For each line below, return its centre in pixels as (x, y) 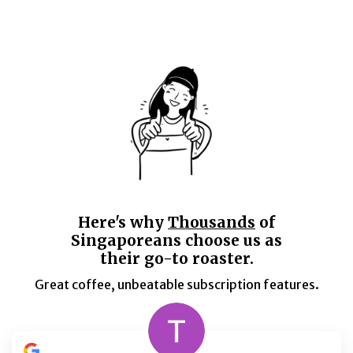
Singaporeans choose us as (176, 241)
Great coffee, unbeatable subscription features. (176, 285)
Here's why (123, 223)
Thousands (212, 223)
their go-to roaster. (176, 259)
